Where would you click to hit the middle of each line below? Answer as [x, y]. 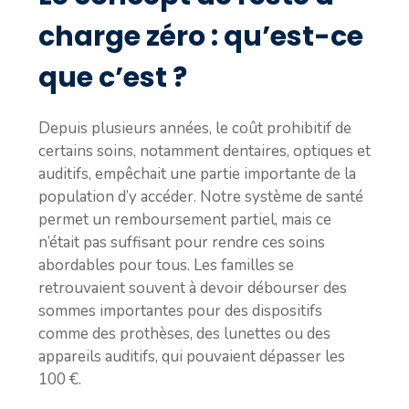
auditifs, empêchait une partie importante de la [197, 174]
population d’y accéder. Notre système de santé [201, 197]
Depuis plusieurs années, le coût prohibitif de [195, 128]
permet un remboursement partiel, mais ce [185, 220]
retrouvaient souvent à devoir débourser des [193, 288]
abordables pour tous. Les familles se [166, 265]
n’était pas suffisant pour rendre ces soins [182, 242]
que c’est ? [113, 78]
